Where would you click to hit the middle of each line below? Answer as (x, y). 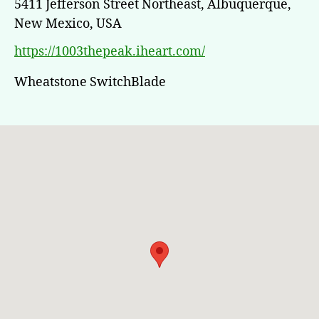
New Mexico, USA (68, 23)
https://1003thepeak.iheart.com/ (110, 52)
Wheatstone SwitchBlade (90, 83)
